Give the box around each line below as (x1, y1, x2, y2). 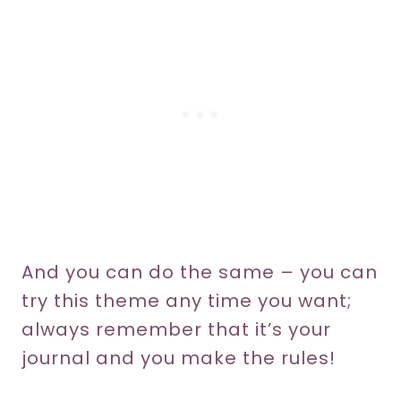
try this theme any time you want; (21, 288, 352, 314)
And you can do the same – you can (21, 260, 378, 286)
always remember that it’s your (21, 317, 331, 343)
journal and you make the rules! (21, 346, 336, 371)
